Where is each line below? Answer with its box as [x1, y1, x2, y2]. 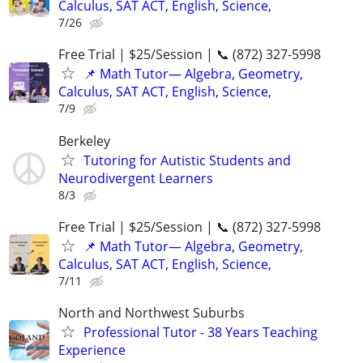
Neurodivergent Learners [58, 169, 213, 187]
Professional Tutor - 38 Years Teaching [83, 322, 318, 341]
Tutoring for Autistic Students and [83, 151, 291, 169]
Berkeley [58, 131, 110, 150]
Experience [58, 340, 126, 359]
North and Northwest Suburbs [58, 303, 245, 322]
